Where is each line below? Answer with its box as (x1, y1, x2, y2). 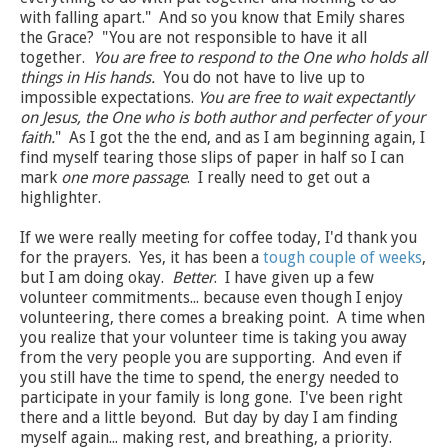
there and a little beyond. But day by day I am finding (20, 408, 398, 428)
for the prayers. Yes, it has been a (20, 248, 263, 268)
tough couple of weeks (263, 248, 422, 268)
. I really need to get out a (187, 168, 370, 188)
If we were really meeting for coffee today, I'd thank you (20, 228, 417, 248)
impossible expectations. (20, 88, 198, 108)
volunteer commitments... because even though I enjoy (20, 288, 403, 308)
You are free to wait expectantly (198, 88, 414, 108)
